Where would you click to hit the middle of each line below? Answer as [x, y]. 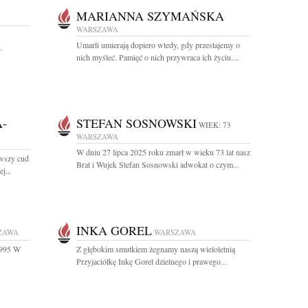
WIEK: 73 [215, 125]
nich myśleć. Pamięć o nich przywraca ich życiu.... [158, 57]
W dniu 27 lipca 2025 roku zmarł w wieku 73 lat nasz [163, 152]
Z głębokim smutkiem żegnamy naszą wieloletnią [156, 249]
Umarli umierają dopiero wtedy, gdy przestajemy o [158, 45]
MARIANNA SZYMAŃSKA [150, 16]
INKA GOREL [114, 230]
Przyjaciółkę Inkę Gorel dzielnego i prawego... [152, 261]
